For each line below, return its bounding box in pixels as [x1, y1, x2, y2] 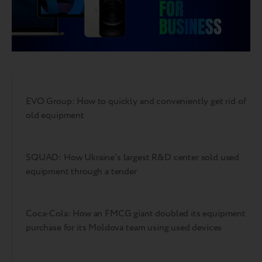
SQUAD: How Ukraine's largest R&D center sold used [26, 151, 240, 165]
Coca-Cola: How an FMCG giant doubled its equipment [26, 207, 246, 221]
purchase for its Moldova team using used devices [26, 221, 222, 235]
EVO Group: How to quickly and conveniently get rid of [26, 95, 246, 109]
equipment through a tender [26, 165, 137, 179]
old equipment [26, 109, 84, 123]
